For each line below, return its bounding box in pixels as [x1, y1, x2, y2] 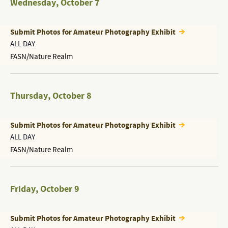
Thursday [10, 90, 48, 102]
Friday [10, 183, 36, 195]
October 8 [52, 90, 92, 102]
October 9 [40, 183, 79, 195]
